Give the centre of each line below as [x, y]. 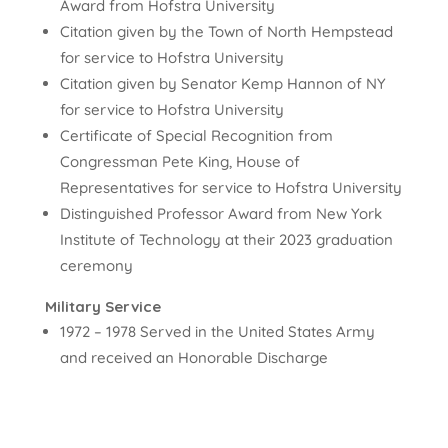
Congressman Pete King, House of [179, 161]
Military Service [102, 306]
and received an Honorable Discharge [193, 357]
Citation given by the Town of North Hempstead [226, 31]
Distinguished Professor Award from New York [220, 213]
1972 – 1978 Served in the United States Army [217, 331]
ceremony [96, 265]
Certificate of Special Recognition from [196, 135]
